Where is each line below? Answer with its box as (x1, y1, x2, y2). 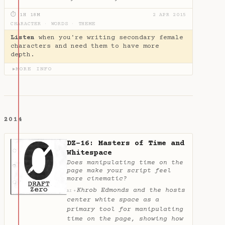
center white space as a (67, 196, 159, 203)
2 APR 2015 (152, 12, 186, 19)
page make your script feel (67, 167, 171, 175)
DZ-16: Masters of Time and (67, 139, 184, 148)
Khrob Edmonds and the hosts (76, 187, 185, 194)
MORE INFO (16, 65, 53, 72)
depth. (11, 51, 35, 58)
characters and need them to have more (11, 42, 159, 50)
